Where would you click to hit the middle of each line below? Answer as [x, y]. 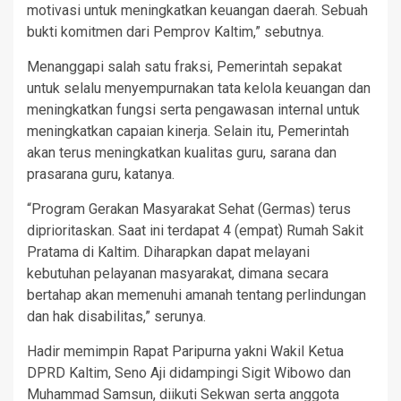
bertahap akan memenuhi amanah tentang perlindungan [196, 295]
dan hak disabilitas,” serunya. [116, 317]
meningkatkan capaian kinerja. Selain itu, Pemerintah [188, 132]
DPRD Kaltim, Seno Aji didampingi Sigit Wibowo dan [189, 373]
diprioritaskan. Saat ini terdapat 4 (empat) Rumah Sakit [195, 231]
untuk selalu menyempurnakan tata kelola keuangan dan [199, 89]
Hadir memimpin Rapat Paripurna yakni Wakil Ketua [185, 352]
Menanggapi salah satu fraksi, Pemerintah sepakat [184, 67]
